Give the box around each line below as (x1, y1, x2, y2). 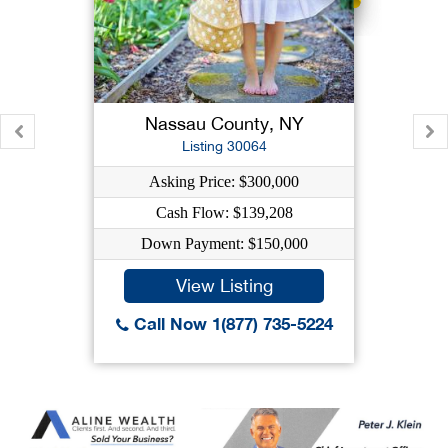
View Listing (175, 275, 273, 296)
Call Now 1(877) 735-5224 (128, 313, 333, 334)
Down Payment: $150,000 (140, 235, 308, 252)
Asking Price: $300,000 (149, 173, 299, 190)
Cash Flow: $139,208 (155, 204, 293, 221)
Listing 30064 (181, 138, 267, 154)
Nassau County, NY (144, 113, 304, 134)
